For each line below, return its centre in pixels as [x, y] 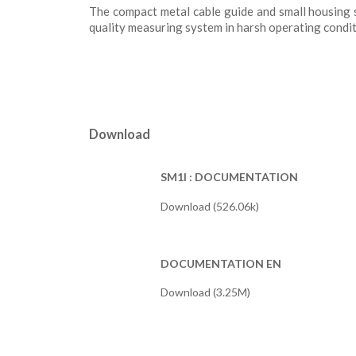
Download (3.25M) [205, 292]
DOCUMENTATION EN [221, 263]
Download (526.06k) [210, 206]
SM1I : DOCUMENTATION [229, 177]
